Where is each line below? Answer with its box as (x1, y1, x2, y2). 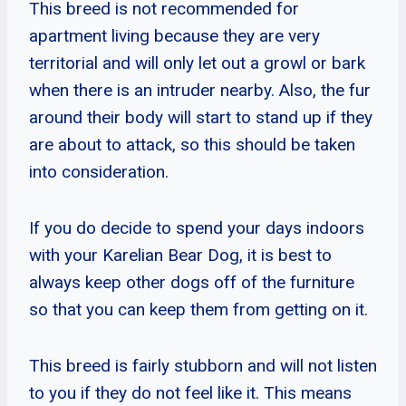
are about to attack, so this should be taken (29, 133, 355, 155)
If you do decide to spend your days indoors (29, 217, 364, 238)
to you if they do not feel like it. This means (29, 382, 352, 403)
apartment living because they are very (29, 24, 320, 46)
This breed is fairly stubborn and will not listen (29, 354, 377, 376)
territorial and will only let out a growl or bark (29, 52, 365, 73)
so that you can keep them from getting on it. (29, 298, 368, 320)
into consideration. (29, 160, 169, 182)
